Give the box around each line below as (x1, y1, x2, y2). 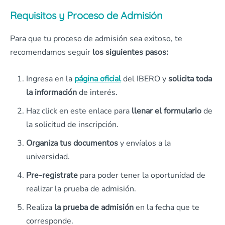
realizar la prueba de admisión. (26, 183, 136, 195)
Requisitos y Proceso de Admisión (10, 9, 163, 22)
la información (26, 87, 77, 98)
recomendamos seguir (10, 47, 92, 58)
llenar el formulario (132, 105, 201, 117)
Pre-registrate (26, 170, 78, 181)
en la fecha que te (134, 202, 199, 213)
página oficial (74, 73, 121, 85)
